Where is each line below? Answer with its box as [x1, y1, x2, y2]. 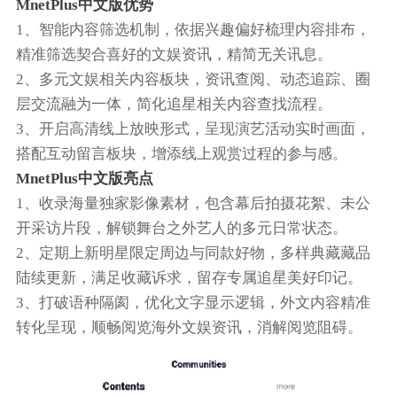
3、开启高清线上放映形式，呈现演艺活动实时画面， [15, 120, 370, 137]
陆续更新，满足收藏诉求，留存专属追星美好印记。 [15, 269, 362, 286]
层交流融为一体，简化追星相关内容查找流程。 [15, 95, 332, 113]
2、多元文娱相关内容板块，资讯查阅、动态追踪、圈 [15, 70, 370, 88]
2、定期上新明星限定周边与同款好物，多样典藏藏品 [15, 244, 370, 261]
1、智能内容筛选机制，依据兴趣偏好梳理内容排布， [15, 20, 370, 38]
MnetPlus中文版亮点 [15, 169, 153, 187]
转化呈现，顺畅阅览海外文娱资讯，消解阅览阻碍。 [15, 318, 362, 336]
